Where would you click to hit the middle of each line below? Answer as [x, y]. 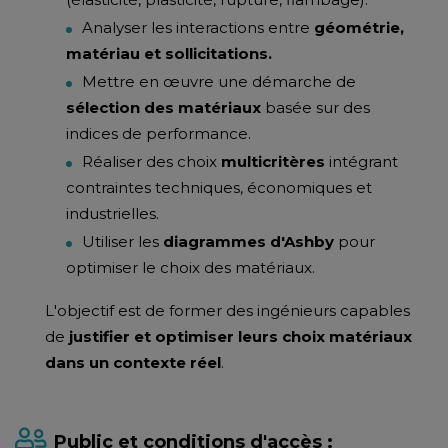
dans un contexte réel [133, 362]
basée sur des [315, 107]
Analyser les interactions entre [198, 27]
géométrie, [359, 27]
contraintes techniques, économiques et [219, 187]
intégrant [361, 161]
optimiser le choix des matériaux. [190, 267]
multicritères [273, 161]
